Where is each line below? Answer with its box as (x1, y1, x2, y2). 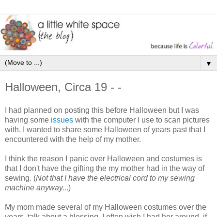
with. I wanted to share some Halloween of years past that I (5, 125, 205, 134)
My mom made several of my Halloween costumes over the (5, 202, 206, 211)
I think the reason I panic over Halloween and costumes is (5, 154, 202, 163)
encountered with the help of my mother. (5, 135, 141, 143)
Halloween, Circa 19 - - (5, 80, 122, 93)
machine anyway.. (5, 183, 66, 192)
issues (51, 115, 73, 124)
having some (5, 115, 51, 124)
